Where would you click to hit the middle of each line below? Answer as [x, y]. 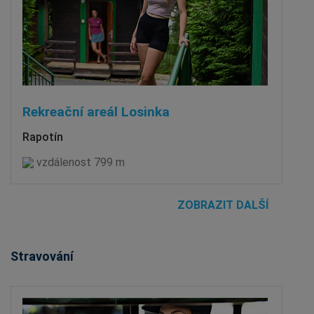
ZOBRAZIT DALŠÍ [223, 205]
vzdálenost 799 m [79, 162]
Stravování [42, 256]
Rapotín [43, 137]
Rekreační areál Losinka [96, 111]
